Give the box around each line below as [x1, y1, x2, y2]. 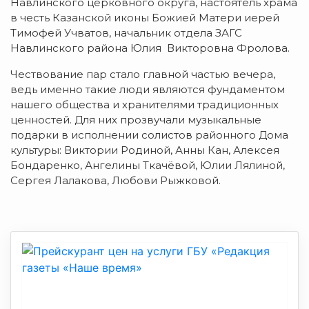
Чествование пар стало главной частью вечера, [10, 68, 275, 81]
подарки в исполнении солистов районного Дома [10, 128, 288, 142]
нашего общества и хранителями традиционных [10, 98, 279, 112]
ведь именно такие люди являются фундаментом [10, 83, 285, 97]
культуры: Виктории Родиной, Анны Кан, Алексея [10, 143, 279, 157]
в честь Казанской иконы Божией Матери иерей [10, 11, 279, 25]
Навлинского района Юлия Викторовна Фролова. [10, 41, 290, 55]
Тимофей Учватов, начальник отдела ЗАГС [10, 26, 242, 40]
